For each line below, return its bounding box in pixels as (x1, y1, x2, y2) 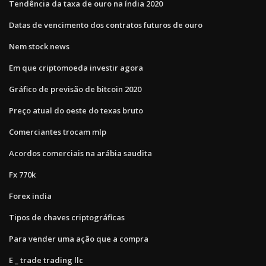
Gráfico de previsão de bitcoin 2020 (9, 83, 141, 94)
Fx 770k (9, 169, 36, 180)
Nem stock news (9, 40, 69, 52)
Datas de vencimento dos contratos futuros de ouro (9, 19, 202, 30)
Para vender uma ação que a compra (9, 233, 148, 244)
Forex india (9, 190, 52, 201)
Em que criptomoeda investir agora (9, 62, 143, 73)
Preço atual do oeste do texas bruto (9, 104, 143, 116)
